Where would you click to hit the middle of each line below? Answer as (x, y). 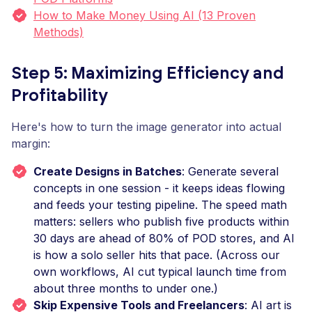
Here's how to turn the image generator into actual (146, 127)
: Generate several (230, 171)
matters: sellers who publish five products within (161, 221)
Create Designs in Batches (108, 171)
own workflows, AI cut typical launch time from (160, 272)
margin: (31, 143)
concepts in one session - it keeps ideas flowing (159, 188)
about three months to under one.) (126, 288)
